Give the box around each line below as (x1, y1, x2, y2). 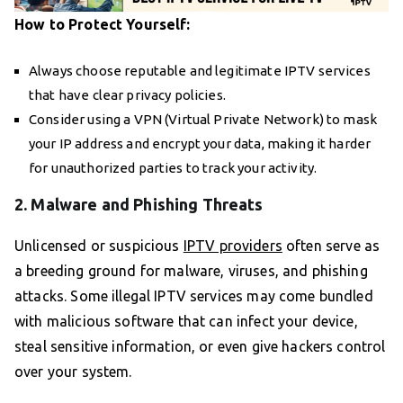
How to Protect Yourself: (14, 16, 191, 33)
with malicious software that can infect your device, (14, 313, 358, 330)
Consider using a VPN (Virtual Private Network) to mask (29, 112, 378, 128)
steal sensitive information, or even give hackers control (14, 338, 386, 355)
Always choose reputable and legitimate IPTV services (29, 63, 371, 79)
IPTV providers (183, 237, 282, 255)
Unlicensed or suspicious (14, 237, 184, 255)
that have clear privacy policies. (29, 87, 226, 103)
